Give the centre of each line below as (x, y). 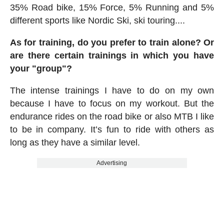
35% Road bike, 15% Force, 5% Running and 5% (112, 7)
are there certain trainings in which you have (112, 55)
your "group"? (41, 68)
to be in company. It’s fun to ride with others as (112, 129)
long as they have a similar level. (75, 142)
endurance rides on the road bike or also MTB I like (112, 116)
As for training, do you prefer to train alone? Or (112, 42)
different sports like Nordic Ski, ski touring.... (97, 20)
